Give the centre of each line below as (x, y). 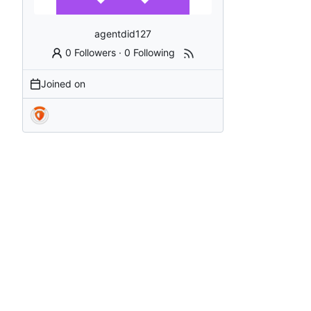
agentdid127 (123, 33)
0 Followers (91, 52)
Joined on (63, 83)
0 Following (150, 52)
